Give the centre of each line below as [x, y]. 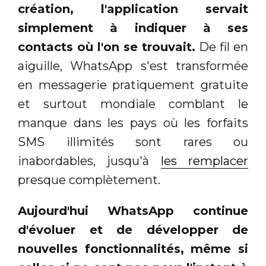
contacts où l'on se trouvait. [107, 47]
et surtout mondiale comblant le [133, 104]
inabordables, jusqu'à [89, 161]
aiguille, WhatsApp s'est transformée [133, 66]
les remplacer [205, 161]
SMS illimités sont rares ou [133, 142]
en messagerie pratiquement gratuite [133, 85]
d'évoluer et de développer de [133, 230]
